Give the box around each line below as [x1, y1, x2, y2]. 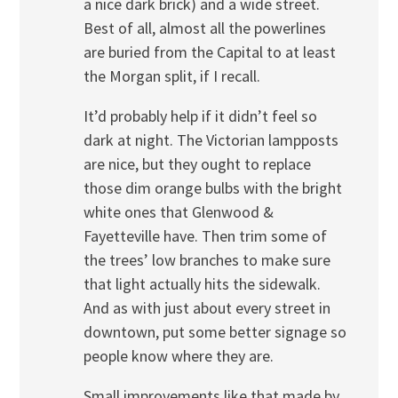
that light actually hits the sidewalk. [83, 273, 321, 294]
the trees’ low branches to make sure [83, 249, 330, 270]
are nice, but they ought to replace [83, 153, 311, 174]
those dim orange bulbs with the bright [83, 177, 342, 198]
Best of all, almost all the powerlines [83, 17, 326, 38]
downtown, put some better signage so [83, 321, 346, 342]
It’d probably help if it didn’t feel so [83, 105, 317, 126]
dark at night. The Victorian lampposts [83, 129, 338, 150]
